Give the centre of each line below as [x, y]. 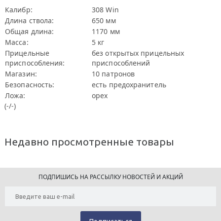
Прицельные [27, 53]
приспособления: [35, 63]
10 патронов [113, 74]
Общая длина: [30, 31]
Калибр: [19, 10]
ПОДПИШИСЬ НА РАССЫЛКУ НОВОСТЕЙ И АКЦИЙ [110, 177]
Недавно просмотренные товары [89, 142]
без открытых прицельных [138, 53]
